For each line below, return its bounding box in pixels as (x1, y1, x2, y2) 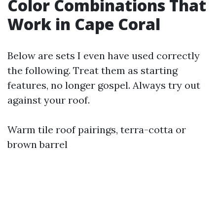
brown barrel (7, 138, 68, 150)
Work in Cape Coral (7, 13, 160, 35)
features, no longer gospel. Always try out (7, 79, 200, 91)
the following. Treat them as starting (7, 64, 178, 76)
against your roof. (7, 94, 90, 106)
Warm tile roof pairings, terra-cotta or (7, 123, 186, 136)
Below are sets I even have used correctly (7, 49, 200, 62)
